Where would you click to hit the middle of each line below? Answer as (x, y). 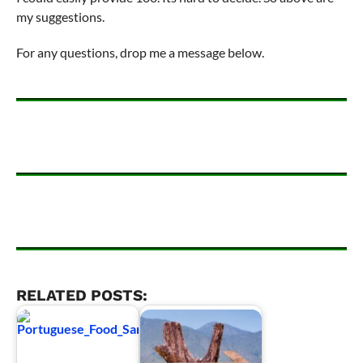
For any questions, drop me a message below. (140, 52)
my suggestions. (60, 16)
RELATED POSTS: (81, 295)
